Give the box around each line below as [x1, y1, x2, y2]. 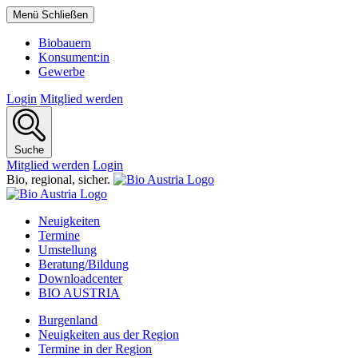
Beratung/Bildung [38, 257, 129, 271]
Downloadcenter [38, 272, 122, 285]
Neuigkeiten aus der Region [38, 328, 179, 341]
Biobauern [38, 36, 91, 50]
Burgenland [38, 313, 97, 327]
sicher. [78, 173, 110, 186]
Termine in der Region [38, 342, 152, 356]
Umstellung [38, 243, 97, 257]
